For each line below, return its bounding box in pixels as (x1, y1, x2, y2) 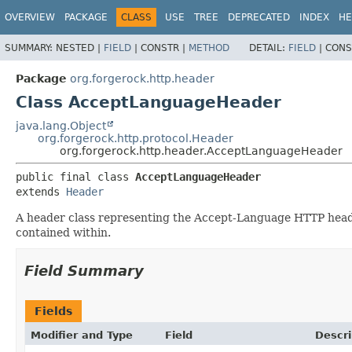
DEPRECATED (228, 12, 290, 23)
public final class (16, 170, 135, 183)
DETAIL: (249, 42, 288, 53)
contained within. (16, 225, 111, 239)
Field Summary (24, 262, 144, 279)
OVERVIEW (5, 12, 55, 23)
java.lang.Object (16, 119, 106, 132)
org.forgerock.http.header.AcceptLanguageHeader (60, 144, 343, 157)
